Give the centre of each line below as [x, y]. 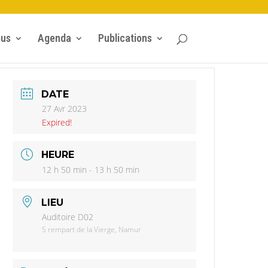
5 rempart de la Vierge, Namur [92, 230]
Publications [125, 38]
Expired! [57, 122]
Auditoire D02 [68, 217]
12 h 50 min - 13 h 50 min [91, 170]
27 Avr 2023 [65, 108]
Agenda [54, 38]
